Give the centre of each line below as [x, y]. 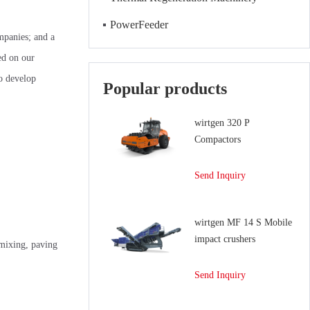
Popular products [165, 89]
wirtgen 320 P [222, 123]
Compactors [218, 139]
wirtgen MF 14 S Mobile [243, 222]
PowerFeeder [139, 25]
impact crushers [225, 239]
